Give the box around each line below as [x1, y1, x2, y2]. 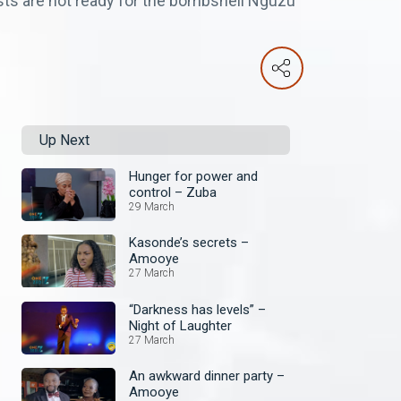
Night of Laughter [129, 317, 232, 334]
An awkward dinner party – [129, 367, 285, 384]
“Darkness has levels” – [129, 301, 266, 318]
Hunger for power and [129, 168, 258, 184]
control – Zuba [129, 184, 217, 200]
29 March [129, 200, 175, 213]
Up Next [39, 132, 90, 149]
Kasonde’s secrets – [129, 235, 249, 252]
